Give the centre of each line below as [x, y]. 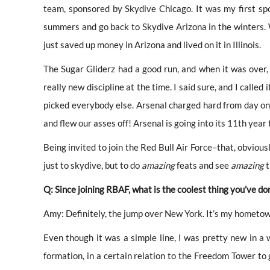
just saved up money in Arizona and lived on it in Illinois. [152, 44]
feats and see [203, 165]
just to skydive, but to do [93, 165]
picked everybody [79, 105]
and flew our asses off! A [91, 123]
